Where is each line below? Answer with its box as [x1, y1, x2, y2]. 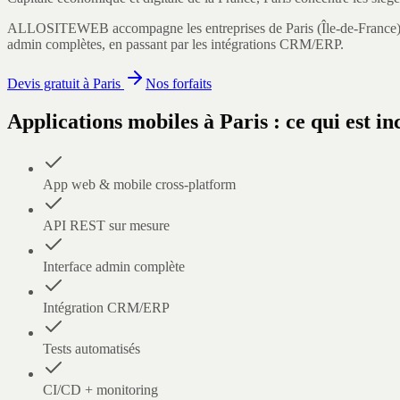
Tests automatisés [43, 340, 140, 356]
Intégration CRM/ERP [43, 299, 170, 315]
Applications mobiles [7, 109, 198, 133]
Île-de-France [321, 20, 396, 36]
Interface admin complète [43, 258, 185, 274]
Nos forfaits [146, 75, 212, 91]
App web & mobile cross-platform [43, 176, 236, 192]
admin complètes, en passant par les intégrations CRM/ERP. [7, 36, 344, 52]
